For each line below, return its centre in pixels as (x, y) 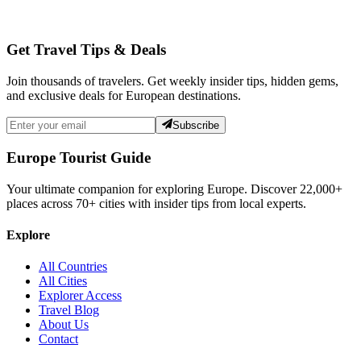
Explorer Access (80, 296)
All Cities (63, 281)
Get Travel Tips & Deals (86, 50)
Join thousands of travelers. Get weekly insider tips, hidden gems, (172, 81)
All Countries (73, 267)
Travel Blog (69, 310)
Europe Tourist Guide (79, 158)
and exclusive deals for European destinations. (124, 96)
